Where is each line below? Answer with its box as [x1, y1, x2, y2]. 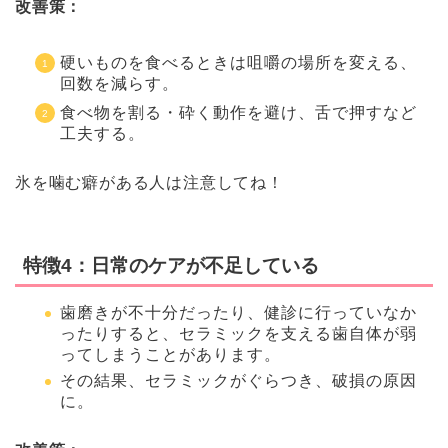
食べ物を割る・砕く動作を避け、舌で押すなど [60, 104, 417, 122]
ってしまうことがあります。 [60, 345, 281, 363]
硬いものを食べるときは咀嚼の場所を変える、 [60, 54, 417, 72]
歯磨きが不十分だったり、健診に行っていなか [60, 303, 417, 321]
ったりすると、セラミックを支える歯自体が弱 [60, 324, 417, 342]
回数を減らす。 [60, 75, 179, 93]
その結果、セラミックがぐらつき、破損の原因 [60, 372, 417, 390]
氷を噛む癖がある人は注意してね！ [15, 174, 284, 192]
